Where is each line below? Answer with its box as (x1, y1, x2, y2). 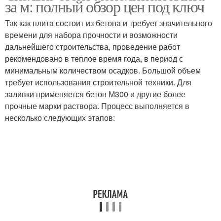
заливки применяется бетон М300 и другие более (5, 88, 185, 100)
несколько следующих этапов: (5, 112, 115, 123)
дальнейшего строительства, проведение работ (5, 41, 180, 52)
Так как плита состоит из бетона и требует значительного (5, 17, 212, 29)
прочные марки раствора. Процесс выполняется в (5, 100, 189, 111)
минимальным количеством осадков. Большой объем (5, 65, 201, 76)
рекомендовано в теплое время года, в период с (5, 53, 183, 64)
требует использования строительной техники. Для (5, 76, 191, 88)
